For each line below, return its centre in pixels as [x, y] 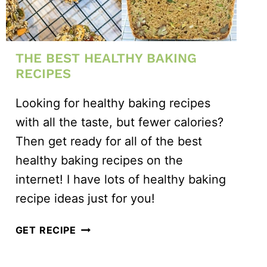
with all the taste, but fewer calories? [119, 122]
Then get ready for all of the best [108, 141]
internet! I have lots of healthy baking [120, 179]
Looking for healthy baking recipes [113, 103]
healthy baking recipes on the [99, 160]
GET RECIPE [46, 230]
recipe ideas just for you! [85, 198]
